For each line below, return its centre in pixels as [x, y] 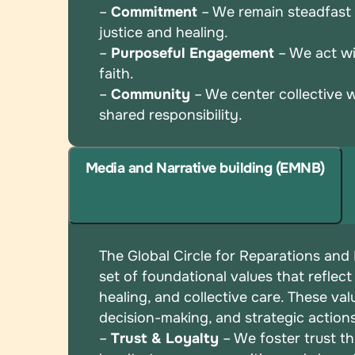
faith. [117, 73]
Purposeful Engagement [193, 53]
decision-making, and [172, 318]
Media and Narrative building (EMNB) [205, 168]
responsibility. [196, 115]
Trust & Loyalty [165, 339]
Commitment [155, 11]
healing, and [142, 298]
